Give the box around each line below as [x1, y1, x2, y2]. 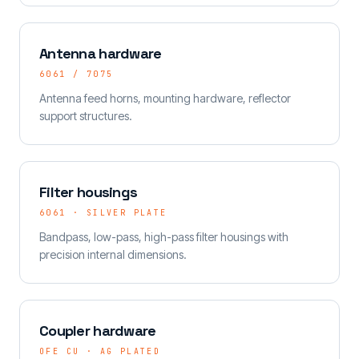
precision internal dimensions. [39, 248, 187, 261]
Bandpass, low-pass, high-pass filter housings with [39, 230, 288, 244]
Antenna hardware [39, 44, 162, 63]
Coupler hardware [39, 321, 156, 340]
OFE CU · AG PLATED [39, 346, 161, 357]
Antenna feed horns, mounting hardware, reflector [39, 91, 291, 105]
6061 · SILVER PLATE [39, 208, 167, 218]
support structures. [39, 109, 132, 123]
